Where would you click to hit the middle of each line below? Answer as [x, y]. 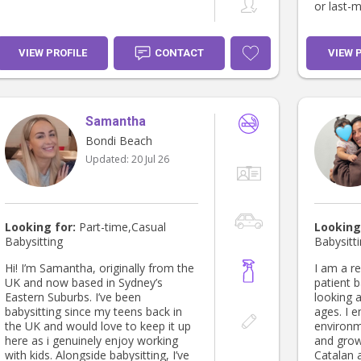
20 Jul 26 [150, 160]
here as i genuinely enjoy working [91, 341]
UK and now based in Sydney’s [84, 283]
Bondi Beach [119, 141]
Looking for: [40, 227]
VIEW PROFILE [52, 53]
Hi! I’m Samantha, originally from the [100, 268]
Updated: [108, 160]
